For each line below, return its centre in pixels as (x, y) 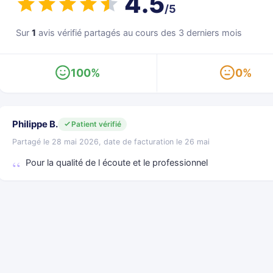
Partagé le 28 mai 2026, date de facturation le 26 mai (111, 142)
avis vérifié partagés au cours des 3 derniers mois (139, 33)
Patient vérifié (96, 124)
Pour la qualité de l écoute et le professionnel (117, 163)
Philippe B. (35, 124)
